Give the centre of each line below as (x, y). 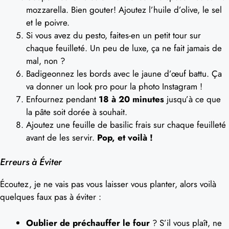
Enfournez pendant (62, 99)
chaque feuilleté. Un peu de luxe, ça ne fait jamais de (124, 48)
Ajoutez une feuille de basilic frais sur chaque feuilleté (126, 124)
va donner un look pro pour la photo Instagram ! (114, 86)
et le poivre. (48, 22)
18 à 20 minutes (131, 99)
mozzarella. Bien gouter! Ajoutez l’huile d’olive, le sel (124, 9)
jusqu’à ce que (192, 99)
